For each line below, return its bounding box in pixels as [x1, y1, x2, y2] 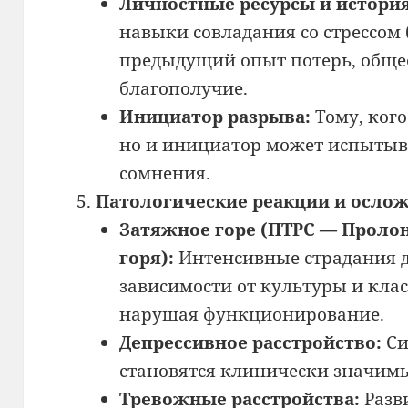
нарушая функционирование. [118, 301, 384, 326]
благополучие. [118, 76, 248, 100]
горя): [118, 245, 174, 270]
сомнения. [118, 160, 210, 185]
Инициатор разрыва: [118, 104, 311, 128]
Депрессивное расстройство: [118, 330, 382, 354]
